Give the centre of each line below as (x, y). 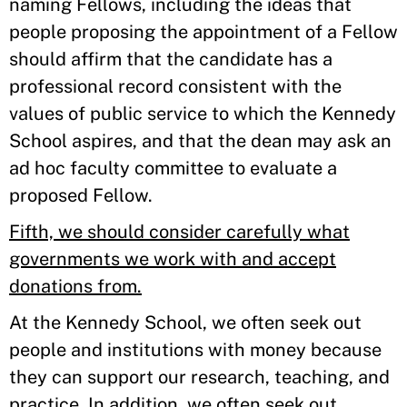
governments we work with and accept (173, 259)
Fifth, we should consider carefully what (179, 232)
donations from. (75, 286)
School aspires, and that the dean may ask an (200, 141)
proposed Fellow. (81, 195)
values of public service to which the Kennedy (203, 114)
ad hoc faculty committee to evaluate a (173, 168)
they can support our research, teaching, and (199, 377)
